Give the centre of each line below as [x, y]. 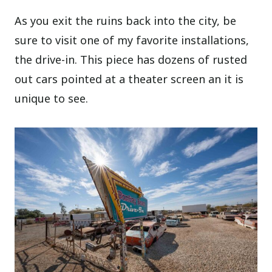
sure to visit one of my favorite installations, [132, 40]
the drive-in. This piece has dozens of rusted [131, 60]
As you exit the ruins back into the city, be [126, 21]
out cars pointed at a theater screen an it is [129, 79]
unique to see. [52, 99]
